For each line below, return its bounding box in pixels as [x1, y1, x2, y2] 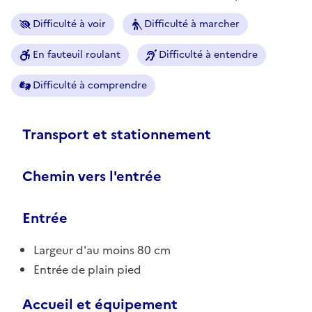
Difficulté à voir [33, 16, 106, 31]
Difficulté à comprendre [33, 77, 147, 93]
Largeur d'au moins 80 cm [33, 241, 171, 258]
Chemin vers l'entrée [22, 165, 162, 187]
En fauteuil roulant [33, 47, 120, 62]
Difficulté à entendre [159, 47, 258, 62]
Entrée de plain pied [33, 260, 141, 278]
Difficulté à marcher [144, 16, 240, 31]
